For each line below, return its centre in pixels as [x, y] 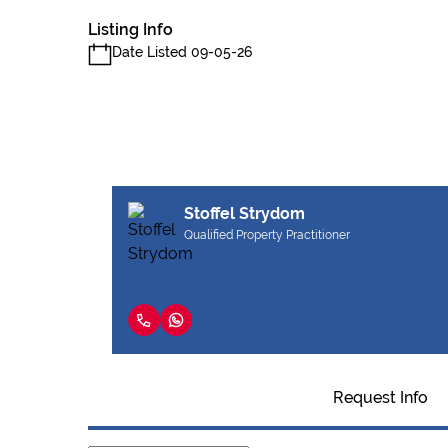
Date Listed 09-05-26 [182, 52]
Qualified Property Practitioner [267, 235]
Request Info [380, 397]
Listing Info [130, 29]
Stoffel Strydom [244, 213]
